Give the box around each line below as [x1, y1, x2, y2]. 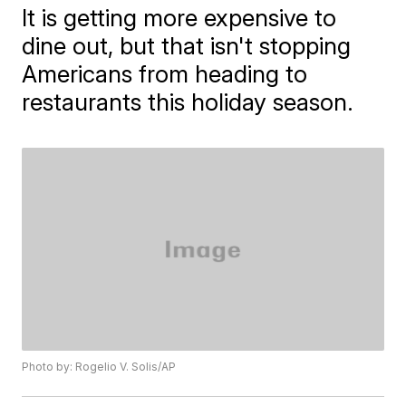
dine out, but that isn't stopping [22, 31, 352, 60]
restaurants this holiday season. [22, 87, 354, 116]
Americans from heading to [22, 59, 308, 88]
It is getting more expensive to [22, 3, 337, 32]
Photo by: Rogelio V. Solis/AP [22, 360, 177, 374]
